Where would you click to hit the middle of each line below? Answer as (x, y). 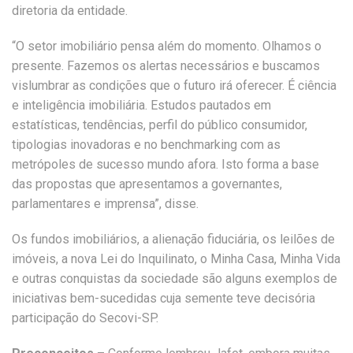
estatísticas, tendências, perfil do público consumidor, (160, 125)
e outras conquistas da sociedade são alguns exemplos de (175, 279)
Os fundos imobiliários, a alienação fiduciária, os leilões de (173, 239)
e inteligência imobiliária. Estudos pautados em (141, 105)
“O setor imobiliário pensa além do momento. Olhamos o (167, 46)
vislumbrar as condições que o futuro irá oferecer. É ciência (174, 85)
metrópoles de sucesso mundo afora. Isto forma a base (165, 164)
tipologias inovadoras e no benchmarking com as (146, 145)
